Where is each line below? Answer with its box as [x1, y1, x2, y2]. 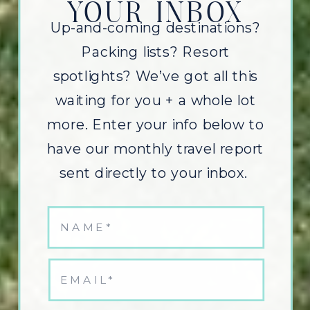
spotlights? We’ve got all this [53, 67, 258, 85]
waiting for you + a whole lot [55, 91, 256, 109]
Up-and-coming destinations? [51, 19, 261, 37]
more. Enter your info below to [46, 116, 264, 134]
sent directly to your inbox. [59, 164, 252, 182]
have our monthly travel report [47, 140, 264, 158]
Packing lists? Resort [81, 43, 230, 61]
